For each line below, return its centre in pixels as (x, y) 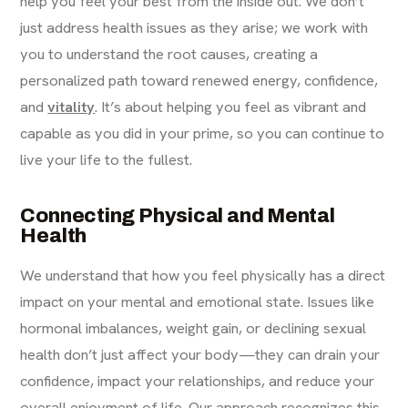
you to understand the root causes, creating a (169, 54)
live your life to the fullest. (107, 160)
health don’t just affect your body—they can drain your (200, 355)
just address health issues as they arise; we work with (194, 28)
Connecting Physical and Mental (178, 216)
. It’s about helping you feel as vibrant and (231, 107)
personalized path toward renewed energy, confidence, (199, 81)
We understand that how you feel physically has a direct (203, 275)
